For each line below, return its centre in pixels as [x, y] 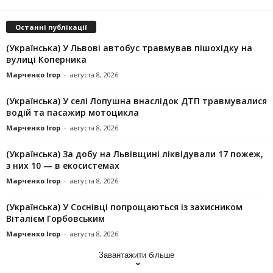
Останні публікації [51, 27]
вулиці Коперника [46, 59]
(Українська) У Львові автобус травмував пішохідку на [129, 48]
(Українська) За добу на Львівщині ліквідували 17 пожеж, [135, 154]
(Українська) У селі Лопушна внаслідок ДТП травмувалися [136, 101]
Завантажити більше [136, 255]
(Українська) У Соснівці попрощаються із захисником [124, 207]
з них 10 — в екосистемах [63, 165]
